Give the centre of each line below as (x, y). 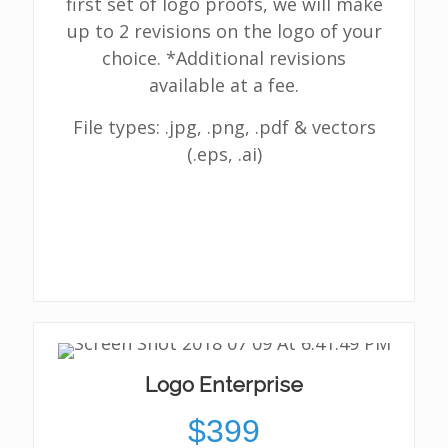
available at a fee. (224, 85)
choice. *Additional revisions (224, 58)
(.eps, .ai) (224, 154)
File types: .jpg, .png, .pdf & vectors (224, 127)
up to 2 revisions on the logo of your (224, 31)
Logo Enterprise (224, 384)
